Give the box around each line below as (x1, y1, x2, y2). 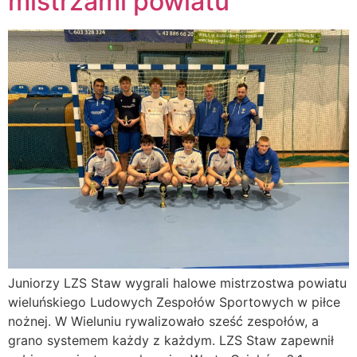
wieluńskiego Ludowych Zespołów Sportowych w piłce (8, 294, 340, 311)
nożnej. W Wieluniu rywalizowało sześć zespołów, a (8, 313, 319, 330)
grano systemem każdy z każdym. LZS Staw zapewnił (8, 332, 334, 349)
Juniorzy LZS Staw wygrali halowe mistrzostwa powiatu (8, 275, 347, 292)
